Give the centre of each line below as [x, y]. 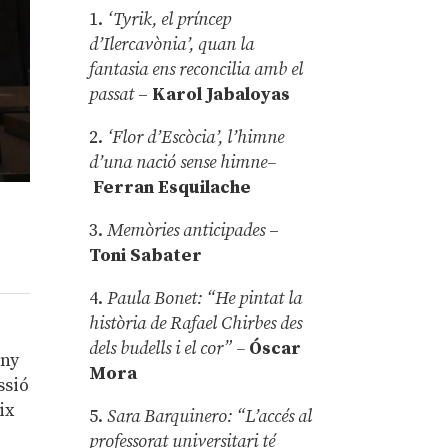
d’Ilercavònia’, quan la [172, 44]
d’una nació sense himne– [183, 162]
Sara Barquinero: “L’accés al [210, 416]
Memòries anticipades [188, 230]
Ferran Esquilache [170, 187]
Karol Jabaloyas [221, 94]
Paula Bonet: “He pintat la [205, 298]
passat [114, 94]
